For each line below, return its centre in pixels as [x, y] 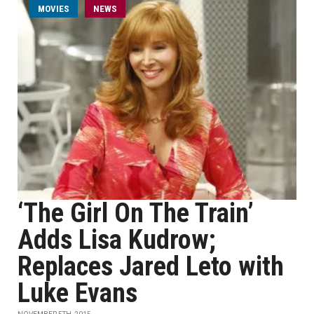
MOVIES [54, 9]
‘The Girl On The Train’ [136, 213]
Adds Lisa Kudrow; [117, 240]
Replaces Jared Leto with [151, 266]
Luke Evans [77, 293]
